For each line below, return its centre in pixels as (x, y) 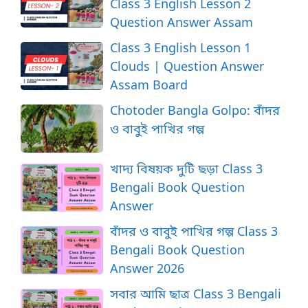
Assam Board (149, 84)
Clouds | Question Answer (187, 66)
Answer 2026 (147, 268)
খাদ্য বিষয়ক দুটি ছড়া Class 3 (186, 169)
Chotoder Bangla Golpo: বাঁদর (195, 110)
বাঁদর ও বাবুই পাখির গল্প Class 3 (194, 231)
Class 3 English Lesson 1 (180, 47)
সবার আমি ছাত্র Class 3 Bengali (196, 294)
